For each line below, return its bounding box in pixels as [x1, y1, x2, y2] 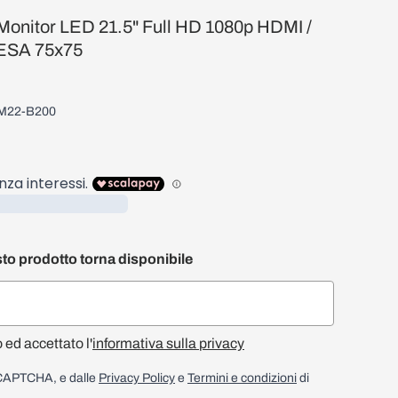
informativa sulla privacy [92, 336, 244, 351]
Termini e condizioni [187, 371, 297, 385]
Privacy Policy [99, 371, 175, 385]
